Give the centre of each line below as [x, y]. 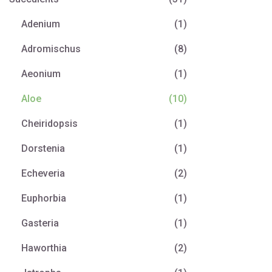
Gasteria [40, 223]
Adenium [41, 24]
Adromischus [51, 49]
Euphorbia [44, 198]
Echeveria [43, 173]
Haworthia [44, 248]
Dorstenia [43, 148]
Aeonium [41, 74]
